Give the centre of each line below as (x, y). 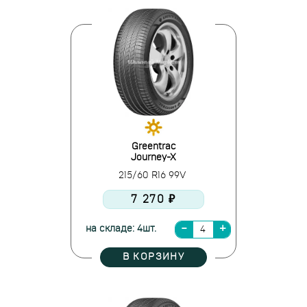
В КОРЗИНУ (153, 257)
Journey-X (153, 158)
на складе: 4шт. (121, 229)
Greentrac (153, 147)
